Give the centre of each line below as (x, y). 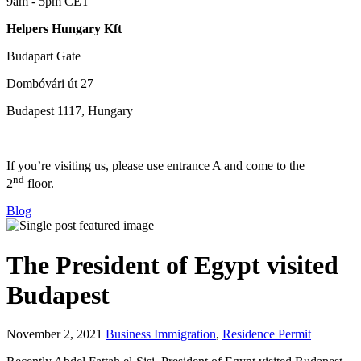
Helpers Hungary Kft (64, 29)
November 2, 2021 (56, 334)
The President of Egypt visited (172, 265)
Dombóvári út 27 (50, 83)
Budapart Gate (44, 56)
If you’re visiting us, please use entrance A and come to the (156, 166)
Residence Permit (267, 334)
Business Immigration (161, 334)
